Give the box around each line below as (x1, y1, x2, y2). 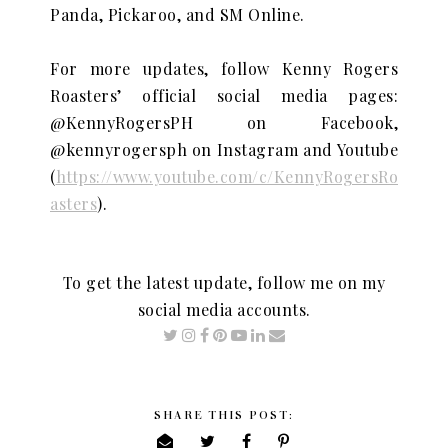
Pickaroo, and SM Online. (107, 4, 305, 25)
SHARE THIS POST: (154, 407, 294, 421)
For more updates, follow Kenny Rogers (50, 58, 398, 79)
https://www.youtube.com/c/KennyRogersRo (55, 166, 398, 187)
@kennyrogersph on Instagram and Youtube (50, 139, 398, 160)
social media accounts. (137, 299, 311, 320)
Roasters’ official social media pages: (50, 85, 398, 106)
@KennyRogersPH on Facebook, (50, 112, 398, 133)
